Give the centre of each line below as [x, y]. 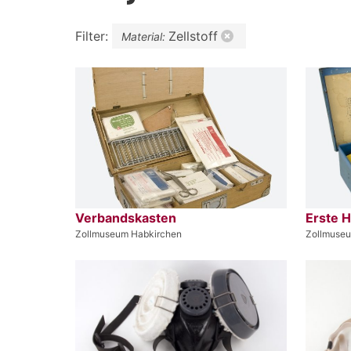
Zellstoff [193, 36]
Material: [145, 36]
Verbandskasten [126, 217]
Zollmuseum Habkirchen [128, 233]
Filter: [94, 36]
